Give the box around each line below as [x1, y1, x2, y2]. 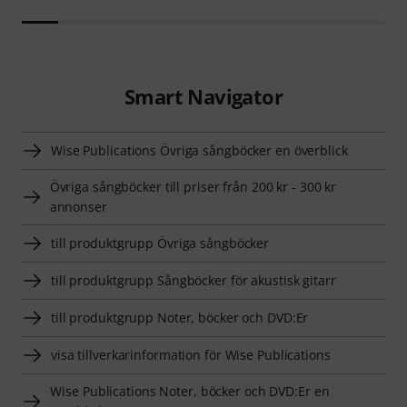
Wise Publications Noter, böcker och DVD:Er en [50, 382, 330, 401]
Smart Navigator [124, 83, 283, 111]
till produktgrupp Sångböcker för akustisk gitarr [51, 272, 336, 290]
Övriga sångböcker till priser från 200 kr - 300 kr [49, 178, 337, 196]
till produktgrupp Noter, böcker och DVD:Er [51, 309, 309, 327]
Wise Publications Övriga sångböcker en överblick [51, 142, 348, 160]
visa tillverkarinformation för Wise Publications [51, 346, 331, 364]
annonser [49, 198, 107, 216]
